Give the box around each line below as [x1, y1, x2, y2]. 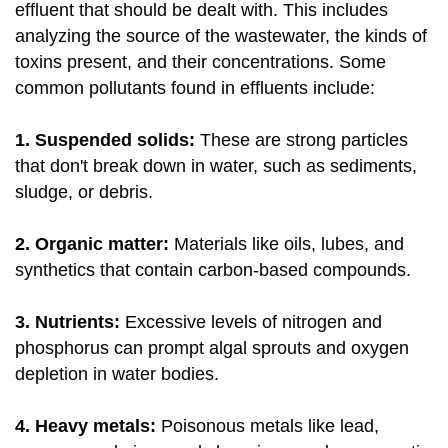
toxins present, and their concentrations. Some [15, 52, 386, 73]
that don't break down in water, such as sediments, [15, 156, 417, 177]
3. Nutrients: [15, 312, 125, 333]
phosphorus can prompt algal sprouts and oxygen [15, 338, 409, 359]
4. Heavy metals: [15, 416, 156, 437]
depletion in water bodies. [15, 364, 219, 385]
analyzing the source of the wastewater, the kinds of [15, 26, 427, 47]
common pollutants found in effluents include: [15, 78, 375, 99]
